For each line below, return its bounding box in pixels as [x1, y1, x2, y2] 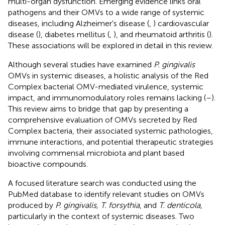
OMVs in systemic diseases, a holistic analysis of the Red [8, 70, 208, 80]
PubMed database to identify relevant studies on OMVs [8, 189, 204, 199]
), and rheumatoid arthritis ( [114, 29, 209, 39]
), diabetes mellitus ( [38, 29, 109, 39]
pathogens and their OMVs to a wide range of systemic [8, 7, 204, 17]
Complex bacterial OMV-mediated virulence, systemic [8, 81, 203, 91]
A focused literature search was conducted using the [8, 178, 196, 188]
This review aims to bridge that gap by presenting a [8, 103, 188, 114]
